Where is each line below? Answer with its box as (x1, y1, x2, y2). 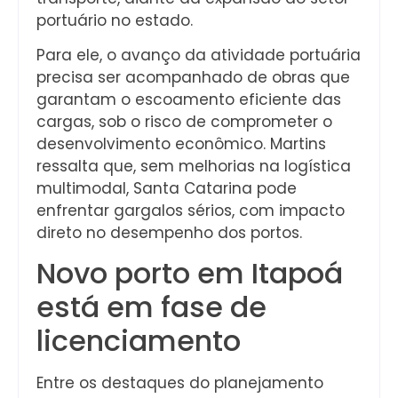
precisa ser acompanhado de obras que (36, 66, 350, 88)
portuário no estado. (36, 9, 193, 31)
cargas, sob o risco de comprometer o (36, 110, 332, 132)
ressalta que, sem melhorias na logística (36, 155, 351, 177)
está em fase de (36, 287, 267, 328)
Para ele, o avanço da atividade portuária (36, 44, 361, 66)
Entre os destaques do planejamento (36, 372, 323, 394)
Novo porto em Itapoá (36, 253, 343, 294)
